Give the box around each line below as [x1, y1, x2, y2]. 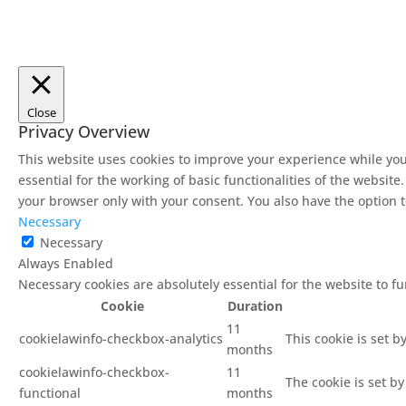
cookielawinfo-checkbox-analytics [19, 329, 223, 347]
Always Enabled [18, 254, 113, 272]
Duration [227, 296, 283, 314]
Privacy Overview [18, 120, 150, 142]
